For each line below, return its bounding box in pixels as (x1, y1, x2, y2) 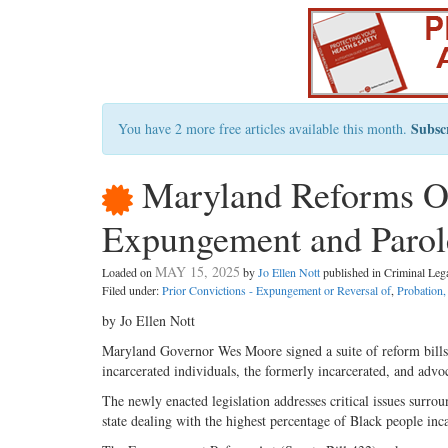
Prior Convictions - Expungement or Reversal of (162, 282, 391, 299)
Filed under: (102, 282, 162, 299)
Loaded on (102, 264, 155, 281)
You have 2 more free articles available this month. (118, 119, 411, 138)
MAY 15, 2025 (155, 262, 240, 282)
